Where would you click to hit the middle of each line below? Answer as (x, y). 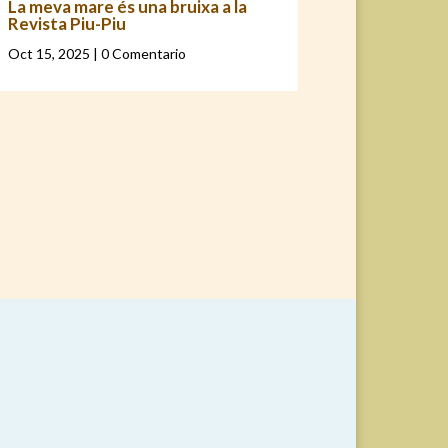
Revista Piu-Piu (67, 23)
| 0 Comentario (138, 53)
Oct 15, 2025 (49, 53)
